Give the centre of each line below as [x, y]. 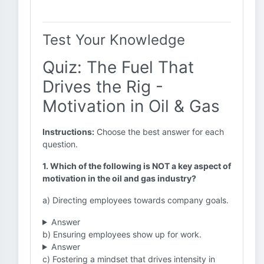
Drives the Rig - [103, 87]
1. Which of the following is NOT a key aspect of [137, 166]
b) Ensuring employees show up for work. [122, 234]
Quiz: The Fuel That [118, 67]
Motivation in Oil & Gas [131, 106]
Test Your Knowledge [114, 40]
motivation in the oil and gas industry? [119, 178]
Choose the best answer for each [159, 132]
